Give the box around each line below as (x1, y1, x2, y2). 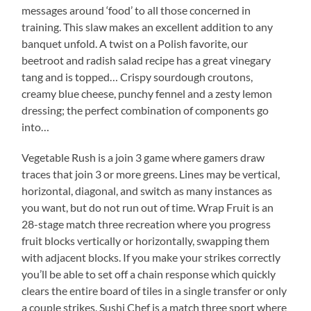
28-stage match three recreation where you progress (22, 217, 271, 230)
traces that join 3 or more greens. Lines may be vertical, (22, 167, 280, 180)
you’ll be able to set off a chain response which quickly (22, 267, 276, 280)
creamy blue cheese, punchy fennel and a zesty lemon (22, 86, 273, 100)
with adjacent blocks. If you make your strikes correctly (22, 250, 281, 264)
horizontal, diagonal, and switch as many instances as (22, 183, 273, 197)
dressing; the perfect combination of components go (22, 103, 269, 117)
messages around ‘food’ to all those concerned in (22, 3, 251, 17)
